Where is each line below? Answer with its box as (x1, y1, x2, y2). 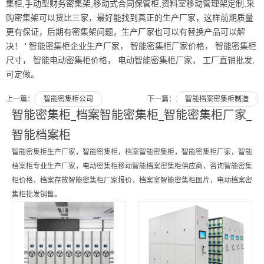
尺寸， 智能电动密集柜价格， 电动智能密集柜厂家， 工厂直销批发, (6, 55, 255, 65)
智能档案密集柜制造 (185, 95, 249, 103)
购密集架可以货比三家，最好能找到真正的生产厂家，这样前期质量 (6, 13, 253, 22)
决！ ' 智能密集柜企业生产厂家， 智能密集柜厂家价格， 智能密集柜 (6, 41, 256, 51)
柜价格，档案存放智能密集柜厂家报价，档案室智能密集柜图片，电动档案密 (12, 176, 252, 184)
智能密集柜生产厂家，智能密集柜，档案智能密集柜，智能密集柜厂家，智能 (12, 148, 252, 156)
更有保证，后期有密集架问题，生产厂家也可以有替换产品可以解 (6, 27, 245, 37)
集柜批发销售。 (12, 190, 61, 199)
